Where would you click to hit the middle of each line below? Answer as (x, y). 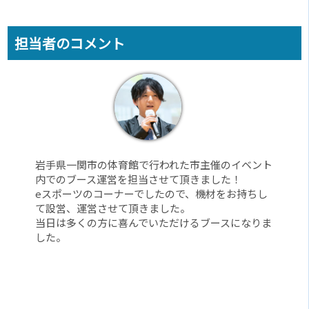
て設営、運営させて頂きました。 (113, 208)
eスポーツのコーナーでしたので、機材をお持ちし (152, 194)
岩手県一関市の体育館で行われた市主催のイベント (154, 165)
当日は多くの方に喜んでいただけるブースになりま (154, 223)
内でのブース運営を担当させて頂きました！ (139, 179)
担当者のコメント (70, 43)
